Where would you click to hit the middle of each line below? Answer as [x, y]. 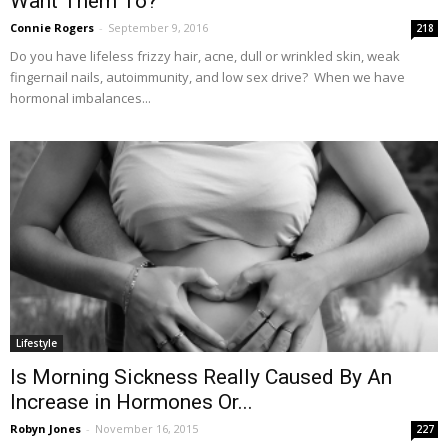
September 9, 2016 [158, 28]
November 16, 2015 [146, 429]
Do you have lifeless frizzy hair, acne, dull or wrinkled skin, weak [205, 56]
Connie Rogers [52, 28]
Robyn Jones [45, 429]
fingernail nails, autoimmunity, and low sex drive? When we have [207, 77]
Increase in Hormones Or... [131, 402]
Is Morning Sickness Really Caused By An [201, 377]
